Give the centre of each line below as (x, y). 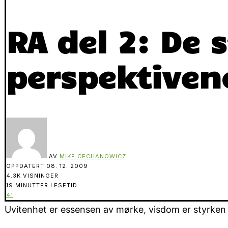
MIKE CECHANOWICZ (93, 156)
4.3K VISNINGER (32, 175)
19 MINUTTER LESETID (42, 185)
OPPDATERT (26, 166)
